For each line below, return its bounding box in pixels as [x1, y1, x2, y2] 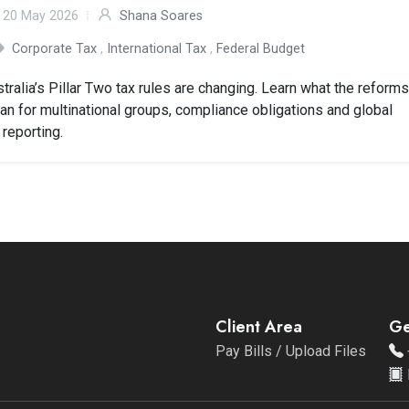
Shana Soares [120, 8, 204, 24]
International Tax [107, 41, 207, 57]
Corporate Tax [12, 41, 98, 57]
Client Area [215, 315, 302, 339]
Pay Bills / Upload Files [215, 342, 366, 360]
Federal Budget [216, 41, 306, 57]
